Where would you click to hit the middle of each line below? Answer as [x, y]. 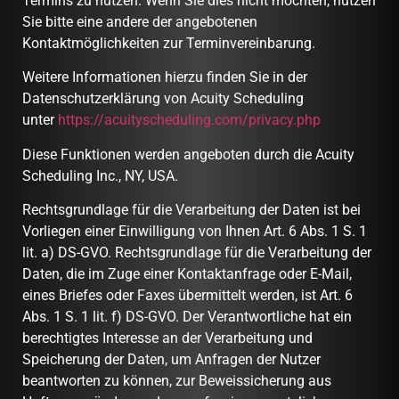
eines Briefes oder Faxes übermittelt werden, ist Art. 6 [187, 296]
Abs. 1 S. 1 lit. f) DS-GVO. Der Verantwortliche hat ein [187, 317]
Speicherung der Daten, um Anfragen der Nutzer [171, 360]
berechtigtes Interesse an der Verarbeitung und [167, 338]
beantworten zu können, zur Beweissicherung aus [177, 381]
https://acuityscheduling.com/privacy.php [189, 120]
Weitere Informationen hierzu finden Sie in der [165, 77]
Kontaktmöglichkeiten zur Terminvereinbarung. [169, 43]
